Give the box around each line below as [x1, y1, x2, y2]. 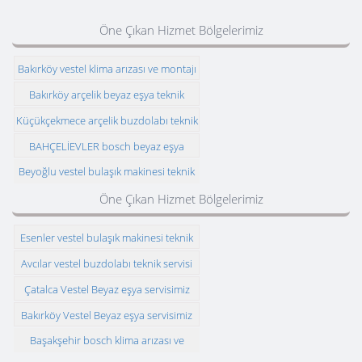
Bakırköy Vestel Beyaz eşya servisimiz [21, 307, 192, 322]
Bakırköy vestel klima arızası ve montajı [17, 61, 196, 76]
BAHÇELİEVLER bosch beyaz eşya [29, 138, 184, 154]
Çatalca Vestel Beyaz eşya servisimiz [23, 281, 190, 297]
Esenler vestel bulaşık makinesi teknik [20, 229, 193, 245]
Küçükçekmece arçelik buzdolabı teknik [15, 112, 198, 128]
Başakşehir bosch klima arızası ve [29, 332, 184, 347]
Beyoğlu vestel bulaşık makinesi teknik [19, 163, 195, 179]
